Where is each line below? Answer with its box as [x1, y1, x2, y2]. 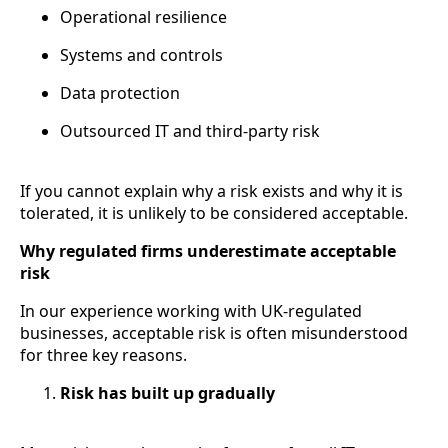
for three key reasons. [20, 344, 187, 367]
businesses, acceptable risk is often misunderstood [20, 322, 408, 345]
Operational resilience [60, 6, 227, 29]
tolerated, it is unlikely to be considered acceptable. [20, 202, 408, 225]
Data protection [60, 82, 180, 105]
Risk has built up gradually [60, 382, 275, 405]
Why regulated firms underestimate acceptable [20, 240, 396, 263]
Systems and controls [60, 44, 223, 67]
